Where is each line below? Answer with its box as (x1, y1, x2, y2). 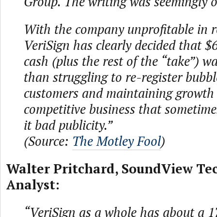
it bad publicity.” (24, 116, 112, 134)
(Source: (24, 132, 72, 150)
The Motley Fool (72, 132, 161, 150)
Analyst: (6, 176, 60, 193)
